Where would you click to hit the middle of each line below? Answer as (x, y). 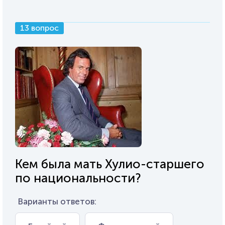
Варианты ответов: (57, 201)
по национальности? (78, 178)
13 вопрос (39, 28)
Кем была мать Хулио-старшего (110, 164)
